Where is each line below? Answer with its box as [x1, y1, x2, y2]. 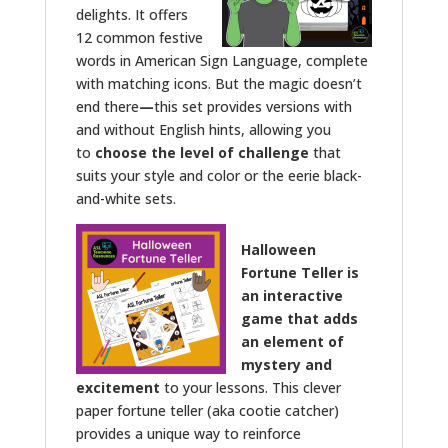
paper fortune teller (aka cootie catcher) [75, 400, 339, 420]
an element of [240, 331, 344, 351]
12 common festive [75, 27, 203, 47]
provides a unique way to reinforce [75, 423, 301, 443]
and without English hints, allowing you [75, 119, 331, 139]
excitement [75, 377, 160, 397]
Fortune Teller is [240, 262, 359, 282]
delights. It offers [75, 4, 188, 24]
